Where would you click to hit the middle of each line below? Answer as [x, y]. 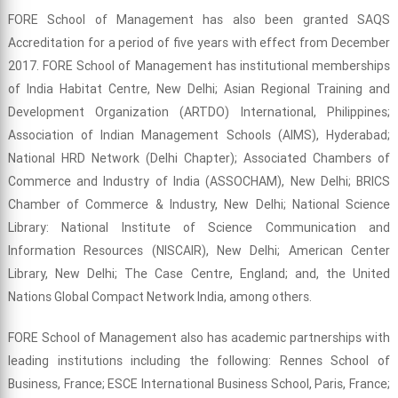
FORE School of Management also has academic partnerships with [199, 338]
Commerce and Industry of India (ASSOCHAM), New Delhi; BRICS [199, 182]
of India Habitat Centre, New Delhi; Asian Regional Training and [199, 89]
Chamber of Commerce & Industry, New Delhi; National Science [199, 205]
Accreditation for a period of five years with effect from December [199, 43]
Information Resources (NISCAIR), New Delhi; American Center [199, 251]
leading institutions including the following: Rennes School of [199, 361]
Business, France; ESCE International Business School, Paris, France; [199, 384]
